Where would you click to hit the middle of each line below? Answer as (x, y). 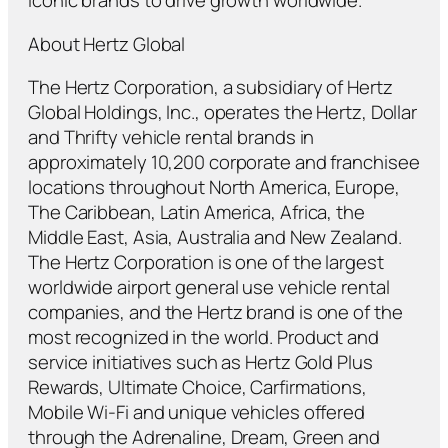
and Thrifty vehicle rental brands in (171, 137)
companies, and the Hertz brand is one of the (215, 312)
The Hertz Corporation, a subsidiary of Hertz (210, 87)
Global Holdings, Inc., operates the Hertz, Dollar (223, 112)
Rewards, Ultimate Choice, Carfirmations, (197, 387)
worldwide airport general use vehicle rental (209, 287)
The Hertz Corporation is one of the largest (206, 262)
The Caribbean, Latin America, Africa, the (196, 212)
